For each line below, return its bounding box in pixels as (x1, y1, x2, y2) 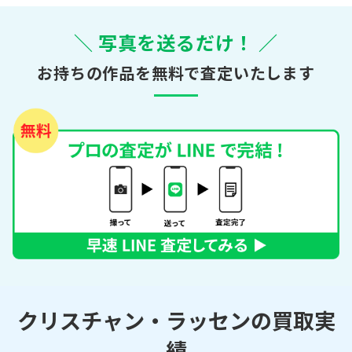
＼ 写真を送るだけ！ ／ (74, 27, 278, 56)
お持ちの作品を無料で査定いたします (37, 60, 315, 84)
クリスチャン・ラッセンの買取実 (16, 304, 335, 336)
